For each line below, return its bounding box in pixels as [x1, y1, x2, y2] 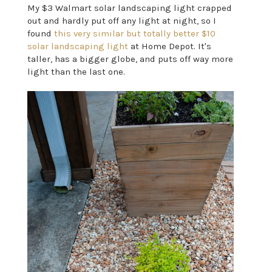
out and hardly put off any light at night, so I [27, 15, 216, 26]
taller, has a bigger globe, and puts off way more [27, 53, 233, 64]
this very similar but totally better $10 [53, 27, 216, 39]
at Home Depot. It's [127, 40, 211, 52]
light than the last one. [27, 66, 125, 77]
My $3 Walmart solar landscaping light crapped [27, 2, 232, 13]
